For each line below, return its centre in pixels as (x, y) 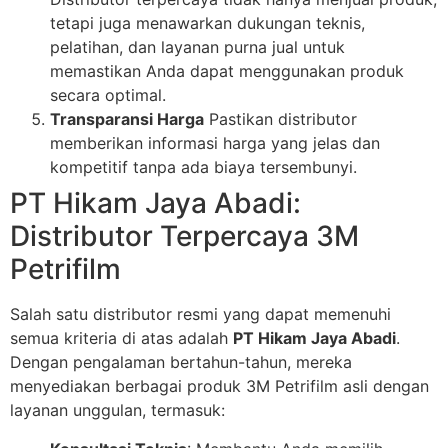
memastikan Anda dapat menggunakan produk (227, 71)
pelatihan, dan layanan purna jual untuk (197, 47)
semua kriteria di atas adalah (121, 338)
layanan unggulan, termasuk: (117, 410)
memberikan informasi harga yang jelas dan (215, 143)
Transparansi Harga (127, 119)
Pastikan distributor (280, 119)
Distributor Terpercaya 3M (184, 236)
